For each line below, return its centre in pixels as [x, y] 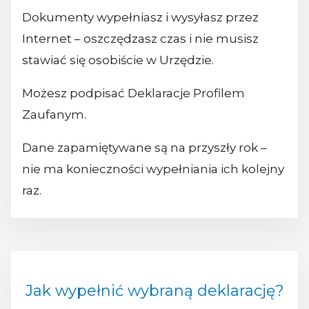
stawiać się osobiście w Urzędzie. [118, 60]
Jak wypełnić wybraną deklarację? [154, 291]
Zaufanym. [54, 114]
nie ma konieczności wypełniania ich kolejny [153, 169]
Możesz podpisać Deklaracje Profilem [133, 93]
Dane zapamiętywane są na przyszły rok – [144, 147]
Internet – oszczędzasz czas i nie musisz [140, 38]
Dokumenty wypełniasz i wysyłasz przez [140, 17]
